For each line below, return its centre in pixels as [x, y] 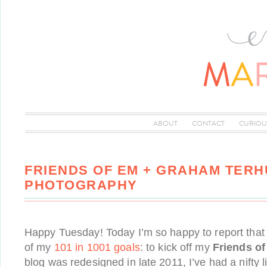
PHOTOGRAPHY [81, 185]
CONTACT [208, 123]
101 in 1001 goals [97, 247]
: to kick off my [176, 247]
